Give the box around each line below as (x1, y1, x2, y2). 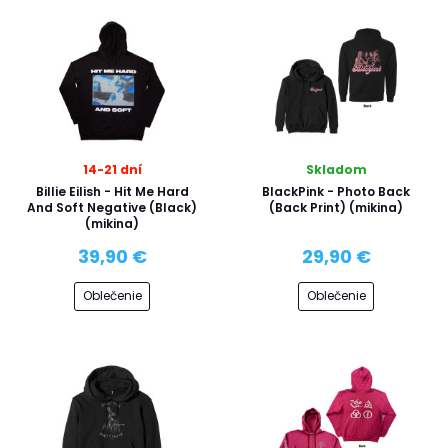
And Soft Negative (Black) (27, 199, 197, 216)
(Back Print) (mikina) (269, 199, 403, 216)
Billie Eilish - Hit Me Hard (35, 183, 189, 200)
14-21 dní (82, 161, 142, 178)
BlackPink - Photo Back (262, 183, 410, 200)
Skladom (305, 161, 367, 178)
